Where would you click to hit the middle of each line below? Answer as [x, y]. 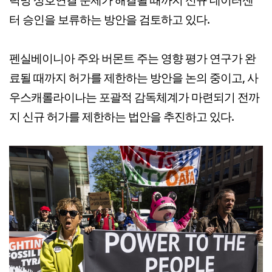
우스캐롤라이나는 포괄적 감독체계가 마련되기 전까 [134, 97]
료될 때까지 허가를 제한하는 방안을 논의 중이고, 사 [134, 77]
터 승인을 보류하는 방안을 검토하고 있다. [109, 19]
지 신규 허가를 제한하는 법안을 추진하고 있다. [121, 116]
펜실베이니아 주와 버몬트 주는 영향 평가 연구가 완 [132, 58]
